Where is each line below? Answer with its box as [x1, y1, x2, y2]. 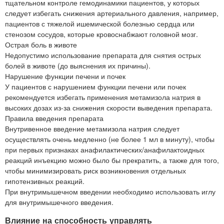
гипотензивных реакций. [5, 176, 84, 186]
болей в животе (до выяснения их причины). [5, 60, 150, 71]
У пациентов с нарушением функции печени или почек [5, 81, 186, 92]
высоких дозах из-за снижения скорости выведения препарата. [5, 102, 212, 113]
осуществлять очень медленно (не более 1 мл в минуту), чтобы [5, 134, 214, 144]
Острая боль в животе [5, 39, 77, 50]
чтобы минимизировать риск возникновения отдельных [5, 165, 186, 176]
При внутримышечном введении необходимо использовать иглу [5, 186, 215, 197]
